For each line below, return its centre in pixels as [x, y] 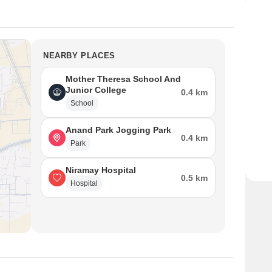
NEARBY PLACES [79, 56]
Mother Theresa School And [123, 79]
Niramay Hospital [101, 170]
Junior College [96, 90]
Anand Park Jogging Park [118, 130]
